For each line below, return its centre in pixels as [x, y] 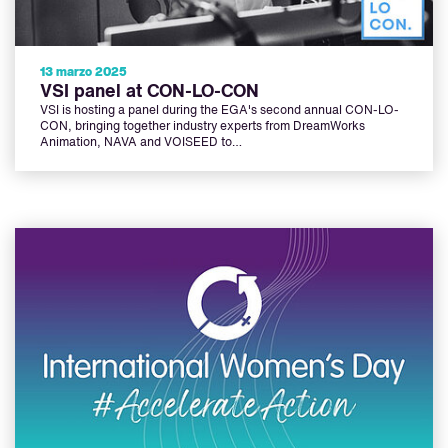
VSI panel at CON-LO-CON [149, 92]
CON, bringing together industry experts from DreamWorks [202, 127]
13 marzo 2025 [83, 73]
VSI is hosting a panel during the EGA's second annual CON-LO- [219, 111]
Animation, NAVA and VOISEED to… [141, 143]
